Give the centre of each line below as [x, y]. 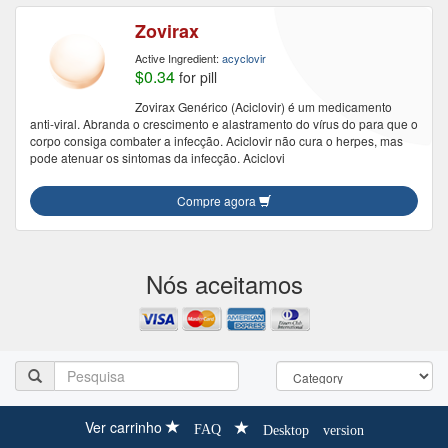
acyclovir [244, 58]
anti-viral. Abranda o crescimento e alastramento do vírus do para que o [224, 123]
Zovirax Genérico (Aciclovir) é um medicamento [263, 106]
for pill [196, 77]
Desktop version [313, 428]
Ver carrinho [123, 427]
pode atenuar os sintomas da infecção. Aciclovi [157, 157]
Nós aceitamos [224, 283]
